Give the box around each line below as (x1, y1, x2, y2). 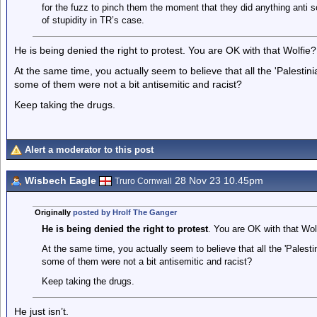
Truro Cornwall (115, 176, 172, 186)
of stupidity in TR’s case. (41, 15, 144, 25)
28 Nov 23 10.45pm (172, 175, 263, 186)
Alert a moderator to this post (25, 144, 154, 155)
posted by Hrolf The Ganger (72, 208, 177, 217)
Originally (34, 208, 73, 217)
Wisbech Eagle (25, 175, 96, 186)
